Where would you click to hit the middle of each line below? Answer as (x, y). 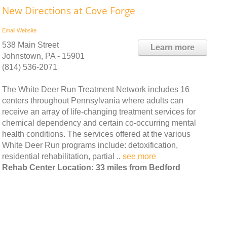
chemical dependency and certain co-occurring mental (99, 123)
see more (139, 156)
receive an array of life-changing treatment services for (99, 111)
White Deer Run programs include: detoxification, (90, 145)
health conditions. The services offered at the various (96, 134)
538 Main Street (30, 45)
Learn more (173, 47)
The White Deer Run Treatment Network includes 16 (96, 89)
